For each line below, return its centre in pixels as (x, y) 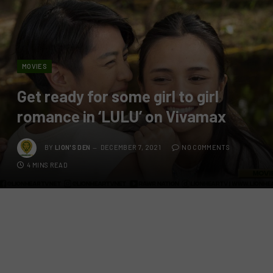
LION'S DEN (73, 147)
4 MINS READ (47, 165)
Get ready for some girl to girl (118, 96)
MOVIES (34, 66)
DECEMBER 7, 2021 (130, 147)
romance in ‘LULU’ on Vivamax (122, 116)
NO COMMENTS (206, 147)
